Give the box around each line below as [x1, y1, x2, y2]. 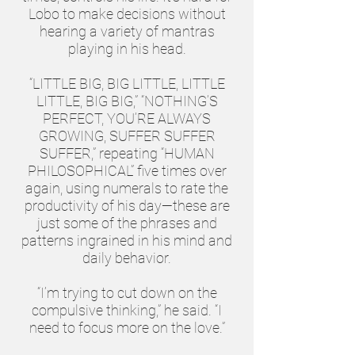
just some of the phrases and [36, 215, 217, 231]
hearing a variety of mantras [39, 23, 215, 40]
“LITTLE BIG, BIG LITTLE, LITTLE [29, 75, 225, 92]
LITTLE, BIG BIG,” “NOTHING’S [36, 93, 218, 109]
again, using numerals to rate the [25, 180, 228, 197]
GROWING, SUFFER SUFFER [38, 128, 216, 144]
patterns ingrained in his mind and [21, 232, 232, 249]
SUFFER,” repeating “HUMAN [39, 145, 215, 162]
